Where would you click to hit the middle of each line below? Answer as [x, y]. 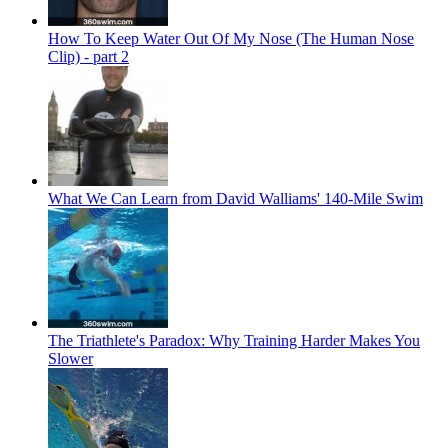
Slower [70, 359]
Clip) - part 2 [88, 57]
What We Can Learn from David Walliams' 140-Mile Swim [235, 199]
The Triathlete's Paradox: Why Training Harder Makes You [234, 341]
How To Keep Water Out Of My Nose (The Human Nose [231, 39]
